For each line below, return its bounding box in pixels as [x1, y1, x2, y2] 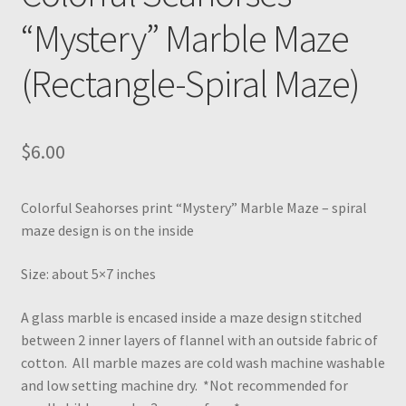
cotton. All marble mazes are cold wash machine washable [20, 353, 385, 372]
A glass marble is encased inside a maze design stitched [20, 307, 362, 326]
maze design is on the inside [20, 221, 194, 240]
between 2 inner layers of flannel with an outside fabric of [20, 330, 378, 349]
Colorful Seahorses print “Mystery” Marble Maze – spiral [20, 198, 367, 217]
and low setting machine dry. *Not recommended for [20, 375, 348, 394]
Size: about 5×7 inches [20, 265, 156, 284]
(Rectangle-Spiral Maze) [20, 60, 360, 108]
